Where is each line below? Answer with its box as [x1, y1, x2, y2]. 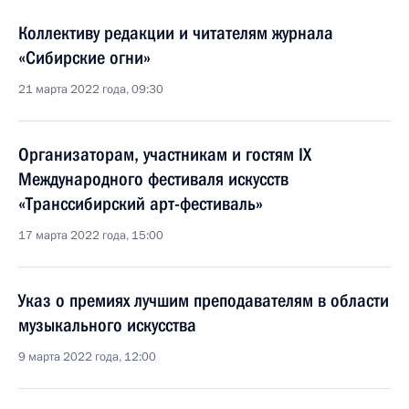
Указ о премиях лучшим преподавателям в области [18, 289, 389, 311]
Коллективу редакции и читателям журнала [18, 22, 333, 44]
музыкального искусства [18, 314, 196, 336]
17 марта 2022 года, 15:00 [18, 227, 163, 244]
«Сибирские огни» [18, 47, 151, 68]
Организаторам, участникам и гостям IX [18, 143, 311, 165]
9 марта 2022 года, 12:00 [18, 349, 156, 365]
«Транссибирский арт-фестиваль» [18, 193, 263, 215]
